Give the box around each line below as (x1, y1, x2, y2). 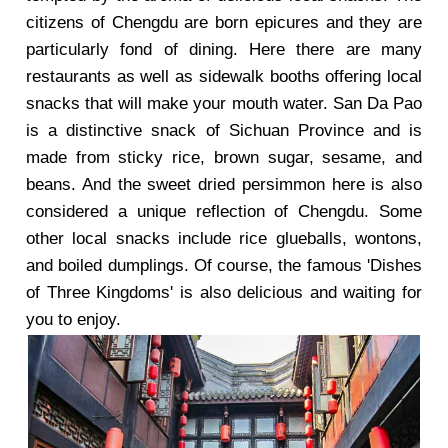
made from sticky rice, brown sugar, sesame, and (26, 148, 422, 167)
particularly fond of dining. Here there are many (26, 40, 422, 59)
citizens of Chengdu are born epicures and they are (26, 13, 422, 32)
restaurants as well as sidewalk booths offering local (26, 67, 422, 86)
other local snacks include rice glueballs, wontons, (26, 229, 422, 248)
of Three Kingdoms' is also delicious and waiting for (26, 283, 422, 302)
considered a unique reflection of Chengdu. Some (26, 202, 422, 221)
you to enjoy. (26, 310, 121, 329)
